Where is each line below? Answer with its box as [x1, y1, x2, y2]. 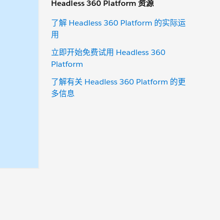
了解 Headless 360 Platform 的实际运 [51, 17, 186, 28]
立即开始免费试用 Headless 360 [51, 47, 165, 57]
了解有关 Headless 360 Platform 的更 [51, 76, 186, 87]
